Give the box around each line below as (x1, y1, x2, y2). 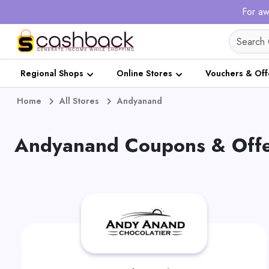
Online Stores (116, 67, 172, 79)
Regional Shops (20, 67, 83, 79)
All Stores (59, 95, 99, 107)
